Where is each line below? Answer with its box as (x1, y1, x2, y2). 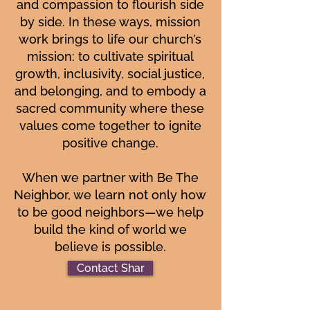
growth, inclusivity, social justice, (15, 66, 205, 81)
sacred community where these (16, 101, 204, 116)
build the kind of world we (33, 222, 187, 237)
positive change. (62, 136, 158, 150)
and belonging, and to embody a (14, 84, 206, 98)
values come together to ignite (19, 118, 201, 133)
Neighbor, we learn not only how (14, 188, 206, 202)
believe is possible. (54, 239, 166, 254)
